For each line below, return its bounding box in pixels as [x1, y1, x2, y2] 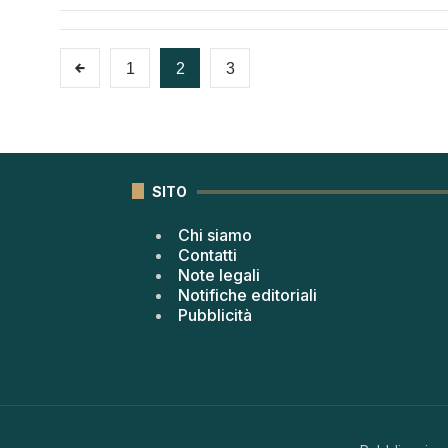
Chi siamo [178, 224, 252, 245]
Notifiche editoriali [178, 284, 317, 305]
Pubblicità [178, 304, 252, 325]
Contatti [178, 244, 237, 265]
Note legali [178, 264, 260, 285]
